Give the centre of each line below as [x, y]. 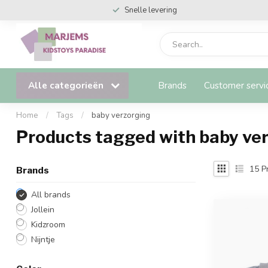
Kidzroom [48, 225]
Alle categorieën [67, 85]
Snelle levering [151, 10]
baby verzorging [121, 115]
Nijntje [43, 240]
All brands [51, 195]
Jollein [43, 210]
